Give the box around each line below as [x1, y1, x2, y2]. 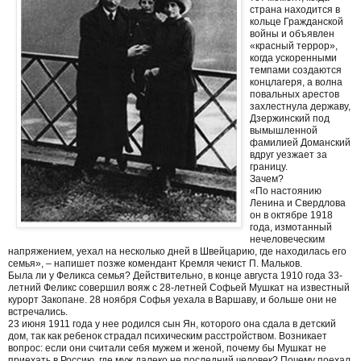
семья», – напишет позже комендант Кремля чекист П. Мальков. [8, 257, 302, 269]
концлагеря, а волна [250, 76, 342, 88]
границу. [250, 160, 288, 172]
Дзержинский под [250, 112, 330, 124]
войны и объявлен [250, 27, 334, 39]
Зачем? [250, 172, 284, 185]
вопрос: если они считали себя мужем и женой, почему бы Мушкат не [8, 342, 326, 354]
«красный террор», [250, 39, 338, 52]
